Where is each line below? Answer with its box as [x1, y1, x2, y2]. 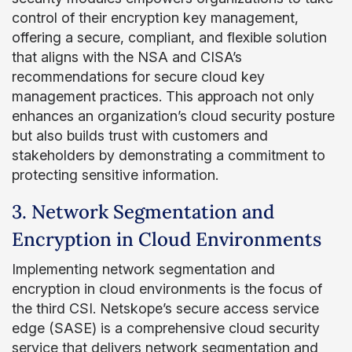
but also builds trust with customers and [12, 127, 268, 144]
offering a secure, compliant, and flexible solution [12, 29, 327, 46]
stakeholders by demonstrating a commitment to [12, 147, 325, 163]
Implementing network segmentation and [12, 261, 275, 277]
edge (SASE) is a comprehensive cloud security [12, 320, 320, 336]
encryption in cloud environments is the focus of [12, 280, 322, 297]
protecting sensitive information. [12, 167, 218, 183]
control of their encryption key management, [12, 9, 299, 26]
